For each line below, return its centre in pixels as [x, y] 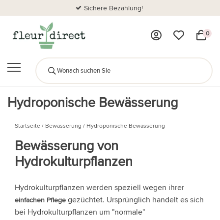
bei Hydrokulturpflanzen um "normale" [80, 212]
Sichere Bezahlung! [113, 8]
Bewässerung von [67, 145]
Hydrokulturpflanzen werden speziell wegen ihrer [99, 187]
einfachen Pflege [40, 200]
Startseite [27, 125]
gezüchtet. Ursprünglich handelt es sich [135, 199]
